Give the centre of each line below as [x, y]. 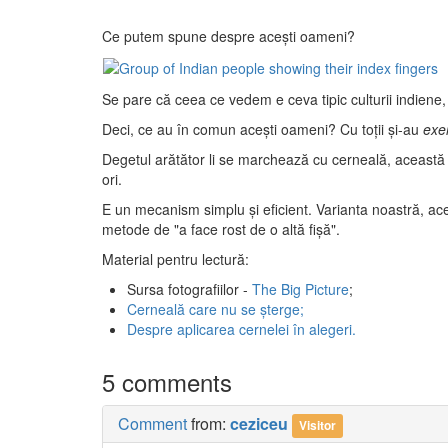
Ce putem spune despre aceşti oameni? [228, 35]
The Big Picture [300, 289]
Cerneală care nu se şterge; [215, 309]
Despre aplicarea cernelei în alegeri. [241, 329]
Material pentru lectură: [175, 259]
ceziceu [259, 424]
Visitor [318, 425]
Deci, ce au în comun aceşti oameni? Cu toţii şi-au [262, 129]
